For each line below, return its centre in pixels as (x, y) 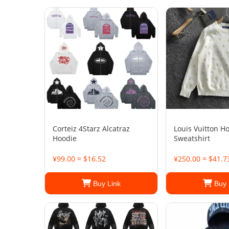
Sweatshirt (192, 138)
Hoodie (65, 138)
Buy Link (106, 184)
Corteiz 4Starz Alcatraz (91, 129)
